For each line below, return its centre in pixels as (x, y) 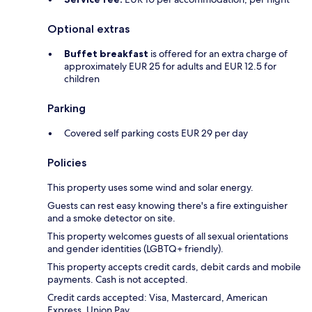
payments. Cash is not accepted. (119, 279)
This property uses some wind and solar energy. (150, 187)
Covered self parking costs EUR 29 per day (156, 133)
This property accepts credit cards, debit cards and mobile (174, 266)
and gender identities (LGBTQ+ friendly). (135, 248)
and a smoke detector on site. (111, 218)
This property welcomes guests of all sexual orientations (168, 236)
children (82, 78)
